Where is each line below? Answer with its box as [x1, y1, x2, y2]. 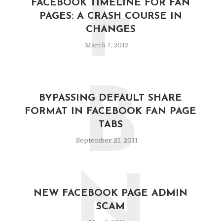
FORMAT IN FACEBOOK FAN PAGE [25, 107, 196, 116]
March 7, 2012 [85, 41, 129, 49]
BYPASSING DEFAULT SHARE [39, 93, 182, 103]
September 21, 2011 [76, 137, 138, 144]
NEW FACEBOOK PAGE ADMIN [34, 188, 187, 198]
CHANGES [85, 25, 136, 35]
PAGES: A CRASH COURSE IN [39, 11, 182, 21]
